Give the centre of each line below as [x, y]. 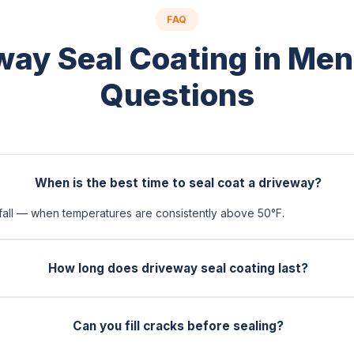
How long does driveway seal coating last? [179, 268]
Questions [177, 95]
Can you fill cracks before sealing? [179, 326]
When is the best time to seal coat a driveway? [179, 183]
